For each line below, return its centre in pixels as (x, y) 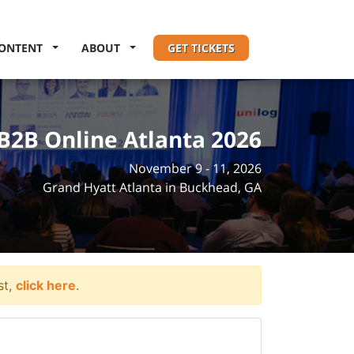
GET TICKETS (201, 48)
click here (46, 285)
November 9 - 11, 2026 (195, 168)
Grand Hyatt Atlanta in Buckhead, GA (152, 187)
